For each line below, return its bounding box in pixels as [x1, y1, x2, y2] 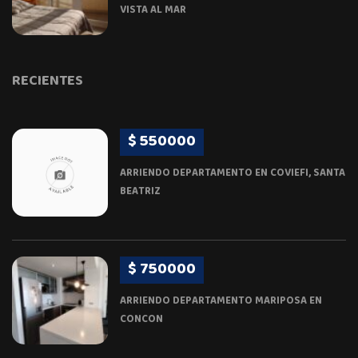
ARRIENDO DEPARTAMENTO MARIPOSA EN [120, 292, 322, 310]
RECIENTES [12, 70, 83, 93]
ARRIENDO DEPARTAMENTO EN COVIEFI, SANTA [120, 165, 345, 182]
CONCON [120, 311, 163, 328]
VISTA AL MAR [120, 2, 186, 19]
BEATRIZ [120, 183, 161, 201]
